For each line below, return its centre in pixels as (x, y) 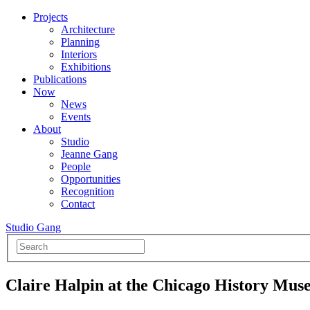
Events (76, 117)
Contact (78, 204)
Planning (80, 42)
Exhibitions (86, 67)
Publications (60, 79)
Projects (51, 17)
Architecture (88, 29)
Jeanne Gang (89, 154)
